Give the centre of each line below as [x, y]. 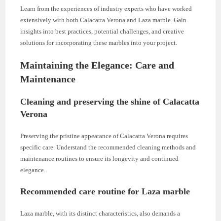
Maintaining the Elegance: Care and [97, 65]
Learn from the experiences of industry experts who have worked [106, 8]
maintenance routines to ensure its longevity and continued [100, 158]
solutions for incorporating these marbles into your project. [99, 42]
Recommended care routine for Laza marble [105, 191]
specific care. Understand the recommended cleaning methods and [108, 147]
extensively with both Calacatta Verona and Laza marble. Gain [104, 20]
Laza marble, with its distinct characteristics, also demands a [100, 213]
